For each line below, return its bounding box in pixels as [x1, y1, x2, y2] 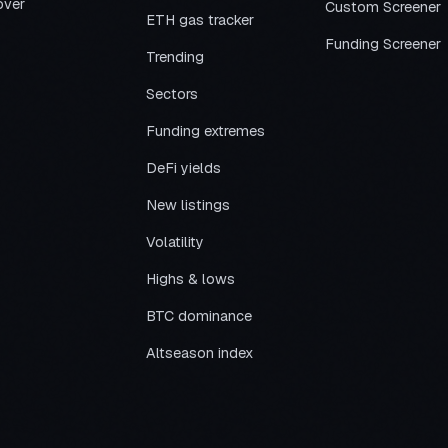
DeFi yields [145, 159, 221, 177]
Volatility [145, 233, 204, 251]
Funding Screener [325, 35, 441, 53]
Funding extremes [145, 122, 265, 140]
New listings [145, 196, 230, 214]
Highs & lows [145, 270, 235, 288]
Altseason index [145, 344, 253, 362]
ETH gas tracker [145, 11, 254, 29]
